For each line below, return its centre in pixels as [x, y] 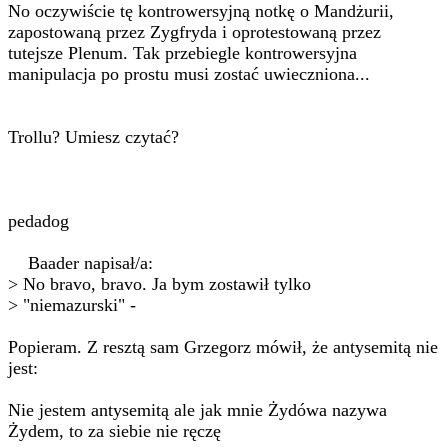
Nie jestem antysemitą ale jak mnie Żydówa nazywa [197, 410]
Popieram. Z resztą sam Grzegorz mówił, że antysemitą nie [223, 347]
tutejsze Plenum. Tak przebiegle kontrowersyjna [182, 53]
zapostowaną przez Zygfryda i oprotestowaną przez [194, 32]
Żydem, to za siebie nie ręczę [114, 431]
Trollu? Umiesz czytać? [93, 137]
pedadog [38, 221]
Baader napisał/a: [80, 263]
